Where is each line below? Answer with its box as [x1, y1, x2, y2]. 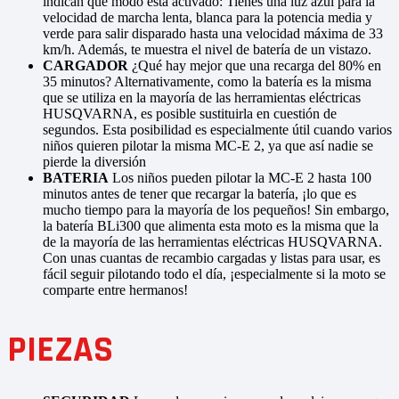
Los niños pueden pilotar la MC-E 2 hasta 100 [109, 170, 371, 186]
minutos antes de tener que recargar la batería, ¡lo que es [43, 186, 356, 202]
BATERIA [43, 170, 109, 186]
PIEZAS [7, 327, 113, 374]
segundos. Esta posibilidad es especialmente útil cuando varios [43, 122, 392, 138]
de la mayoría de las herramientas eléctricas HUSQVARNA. [43, 234, 382, 250]
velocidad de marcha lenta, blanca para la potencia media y [43, 10, 372, 26]
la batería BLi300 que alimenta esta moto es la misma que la [43, 218, 379, 234]
